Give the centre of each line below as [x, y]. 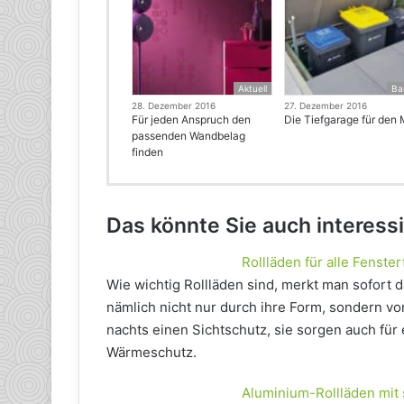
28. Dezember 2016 [174, 106]
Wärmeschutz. [151, 352]
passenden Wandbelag [188, 136]
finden [147, 152]
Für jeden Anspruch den [191, 120]
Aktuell [253, 89]
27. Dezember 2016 [326, 106]
